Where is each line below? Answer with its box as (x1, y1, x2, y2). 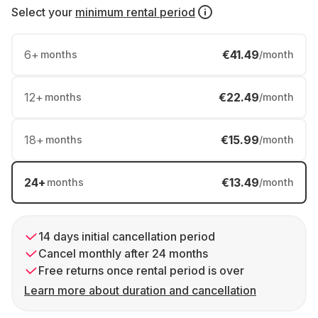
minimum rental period (75, 5, 195, 19)
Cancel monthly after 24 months (38, 246, 208, 261)
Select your (11, 5, 72, 19)
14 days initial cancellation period (38, 229, 215, 243)
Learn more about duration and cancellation (24, 283, 256, 297)
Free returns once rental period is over (38, 263, 244, 278)
